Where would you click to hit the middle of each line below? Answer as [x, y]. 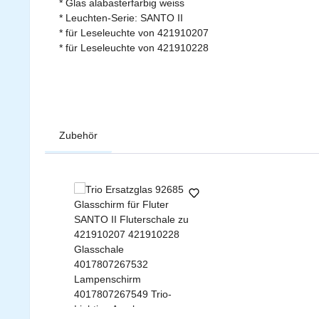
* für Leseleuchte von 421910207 [134, 32]
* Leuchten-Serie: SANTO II [121, 17]
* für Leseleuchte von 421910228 [134, 47]
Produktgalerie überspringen [126, 174]
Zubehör [78, 135]
